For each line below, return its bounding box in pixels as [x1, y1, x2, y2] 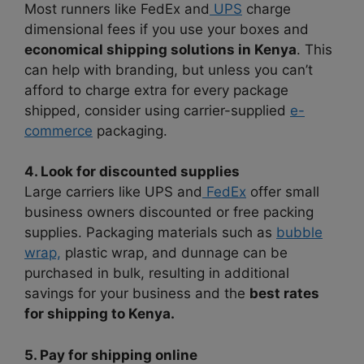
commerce [24, 122, 93, 139]
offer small [246, 184, 319, 201]
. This [297, 41, 332, 58]
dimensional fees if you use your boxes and [24, 20, 309, 37]
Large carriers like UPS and [24, 184, 202, 201]
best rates [249, 285, 319, 302]
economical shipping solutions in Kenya [24, 41, 297, 58]
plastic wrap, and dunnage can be [61, 245, 288, 262]
